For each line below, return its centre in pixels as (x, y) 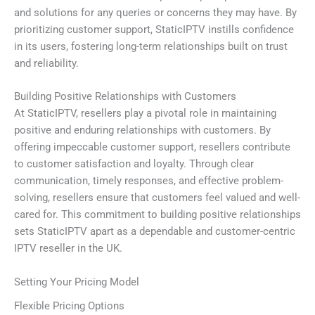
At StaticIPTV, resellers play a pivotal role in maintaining (145, 114)
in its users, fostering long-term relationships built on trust (151, 47)
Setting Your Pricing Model (77, 282)
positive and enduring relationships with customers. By (142, 130)
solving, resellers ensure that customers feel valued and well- (157, 198)
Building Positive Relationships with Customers (125, 97)
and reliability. (46, 64)
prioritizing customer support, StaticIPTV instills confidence (154, 30)
